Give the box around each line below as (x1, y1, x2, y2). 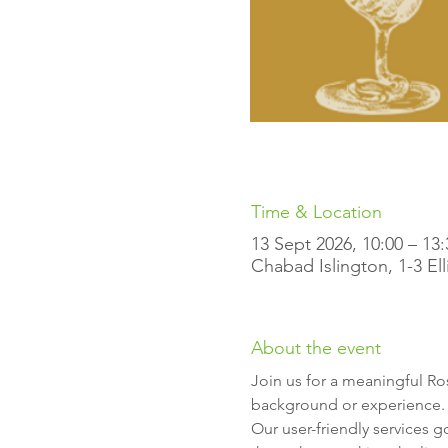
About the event (250, 337, 381, 359)
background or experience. (250, 395, 445, 414)
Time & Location (250, 201, 382, 223)
